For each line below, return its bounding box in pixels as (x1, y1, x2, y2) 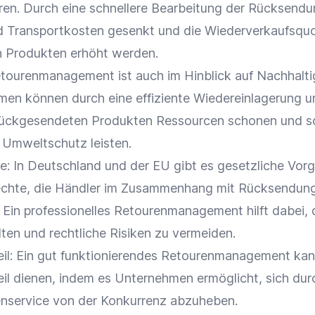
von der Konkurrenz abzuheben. (49, 293, 238, 308)
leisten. (87, 136, 131, 150)
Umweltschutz (2, 136, 87, 150)
